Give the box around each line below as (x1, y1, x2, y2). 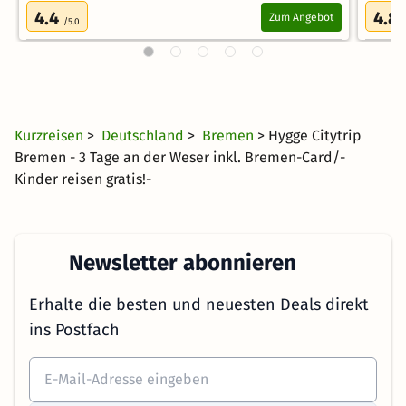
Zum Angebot (269, 11, 334, 24)
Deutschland (101, 127, 188, 144)
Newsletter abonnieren (63, 250, 296, 275)
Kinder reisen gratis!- (14, 170, 151, 188)
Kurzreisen (14, 127, 87, 144)
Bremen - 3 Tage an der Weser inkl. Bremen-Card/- (14, 149, 345, 166)
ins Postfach (29, 320, 120, 340)
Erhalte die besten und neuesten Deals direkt (29, 295, 369, 314)
